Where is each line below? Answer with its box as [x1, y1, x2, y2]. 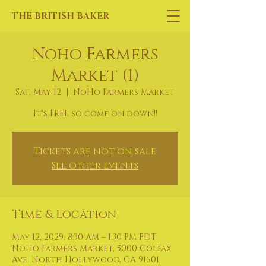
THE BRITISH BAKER [12, 10, 109, 23]
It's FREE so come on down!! [33, 108, 157, 119]
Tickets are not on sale [34, 145, 156, 158]
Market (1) [50, 65, 140, 87]
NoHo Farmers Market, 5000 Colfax [12, 243, 172, 254]
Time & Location [12, 207, 116, 222]
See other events [52, 159, 138, 172]
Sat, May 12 [15, 87, 61, 98]
